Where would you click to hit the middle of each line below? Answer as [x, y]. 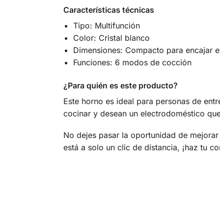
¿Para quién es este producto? [120, 85]
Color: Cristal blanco [111, 38]
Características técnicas [109, 10]
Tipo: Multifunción [106, 26]
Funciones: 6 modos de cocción [132, 63]
